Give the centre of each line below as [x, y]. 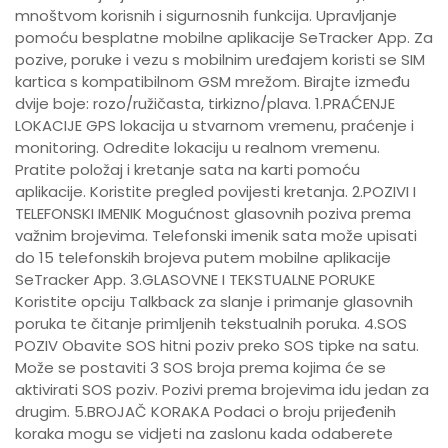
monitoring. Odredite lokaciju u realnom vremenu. [197, 147]
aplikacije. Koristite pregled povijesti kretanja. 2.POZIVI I [215, 191]
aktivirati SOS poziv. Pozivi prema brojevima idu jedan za [222, 389]
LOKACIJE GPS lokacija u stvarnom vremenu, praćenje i [214, 125]
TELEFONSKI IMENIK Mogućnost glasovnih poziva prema [213, 213]
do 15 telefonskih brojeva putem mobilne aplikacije [203, 257]
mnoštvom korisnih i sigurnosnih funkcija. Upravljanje [206, 15]
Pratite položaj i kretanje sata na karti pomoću [187, 169]
